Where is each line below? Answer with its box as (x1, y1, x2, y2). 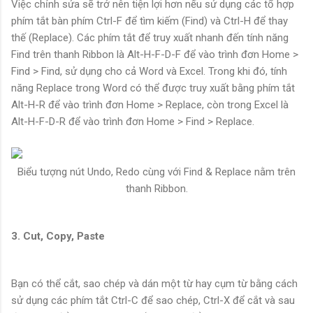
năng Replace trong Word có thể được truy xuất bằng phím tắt (11, 82, 295, 95)
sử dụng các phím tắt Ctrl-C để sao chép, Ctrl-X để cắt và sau (11, 294, 295, 307)
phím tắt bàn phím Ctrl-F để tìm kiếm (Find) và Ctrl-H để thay (11, 15, 288, 28)
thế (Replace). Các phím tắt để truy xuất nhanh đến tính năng (11, 31, 289, 45)
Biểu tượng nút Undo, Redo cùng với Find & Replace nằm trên (17, 166, 296, 179)
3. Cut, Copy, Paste (11, 230, 105, 243)
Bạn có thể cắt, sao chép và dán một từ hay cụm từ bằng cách (11, 277, 298, 291)
